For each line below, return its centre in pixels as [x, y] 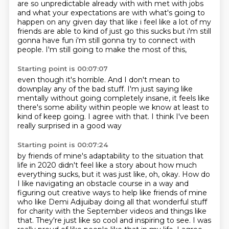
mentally [34, 98]
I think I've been [180, 117]
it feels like [191, 98]
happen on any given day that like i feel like [95, 22]
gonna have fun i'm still [59, 40]
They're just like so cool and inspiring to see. [114, 220]
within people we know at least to [149, 107]
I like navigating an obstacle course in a [88, 184]
